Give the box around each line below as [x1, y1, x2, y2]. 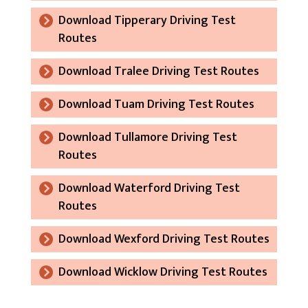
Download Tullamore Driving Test [58, 126, 237, 148]
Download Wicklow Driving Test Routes [58, 261, 267, 283]
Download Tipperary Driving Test [58, 10, 236, 31]
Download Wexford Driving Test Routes [58, 228, 269, 250]
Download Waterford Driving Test [58, 177, 240, 199]
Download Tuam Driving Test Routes [58, 93, 254, 115]
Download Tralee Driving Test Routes [58, 60, 259, 82]
